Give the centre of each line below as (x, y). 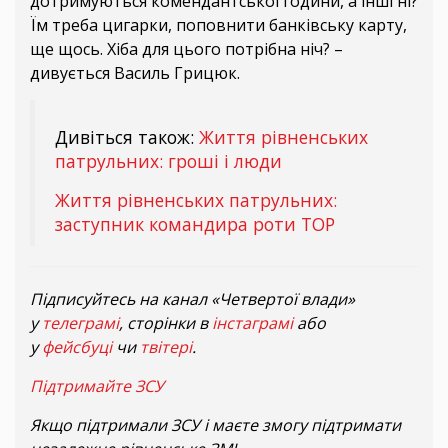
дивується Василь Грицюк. (135, 73)
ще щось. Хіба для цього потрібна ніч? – (186, 49)
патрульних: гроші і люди (168, 161)
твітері (166, 347)
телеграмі (80, 323)
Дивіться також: (127, 137)
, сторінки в (165, 323)
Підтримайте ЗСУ (97, 386)
